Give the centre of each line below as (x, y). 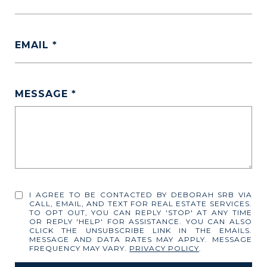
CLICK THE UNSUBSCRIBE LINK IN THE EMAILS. (141, 230)
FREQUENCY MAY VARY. (80, 248)
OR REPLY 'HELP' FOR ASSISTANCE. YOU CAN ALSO (141, 221)
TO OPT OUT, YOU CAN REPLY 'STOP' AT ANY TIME (141, 212)
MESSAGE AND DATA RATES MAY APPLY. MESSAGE (141, 239)
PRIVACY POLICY (164, 248)
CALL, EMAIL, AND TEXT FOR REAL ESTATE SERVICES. (141, 204)
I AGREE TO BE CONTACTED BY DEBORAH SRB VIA (141, 195)
